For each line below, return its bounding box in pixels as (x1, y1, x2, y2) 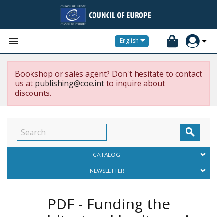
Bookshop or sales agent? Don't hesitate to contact (15, 68, 202, 79)
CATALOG (93, 151, 120, 159)
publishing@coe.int (35, 78, 104, 89)
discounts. (15, 88, 51, 98)
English (120, 36, 139, 45)
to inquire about (104, 78, 165, 89)
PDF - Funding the (47, 194, 170, 214)
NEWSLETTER (89, 167, 124, 175)
